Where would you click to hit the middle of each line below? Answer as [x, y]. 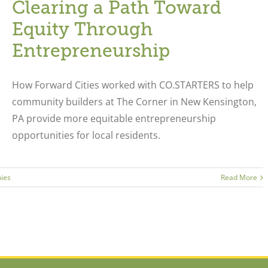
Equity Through [82, 29]
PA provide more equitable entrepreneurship [114, 118]
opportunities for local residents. [86, 135]
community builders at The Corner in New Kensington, [134, 102]
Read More [239, 177]
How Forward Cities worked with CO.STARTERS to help [133, 85]
